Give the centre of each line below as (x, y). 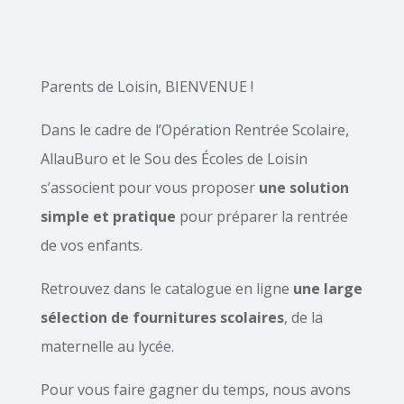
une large (327, 289)
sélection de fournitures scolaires (162, 317)
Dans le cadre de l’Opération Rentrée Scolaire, (194, 130)
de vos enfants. (91, 245)
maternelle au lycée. (107, 346)
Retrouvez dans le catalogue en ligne (166, 289)
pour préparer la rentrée (262, 216)
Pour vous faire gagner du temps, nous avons (195, 390)
